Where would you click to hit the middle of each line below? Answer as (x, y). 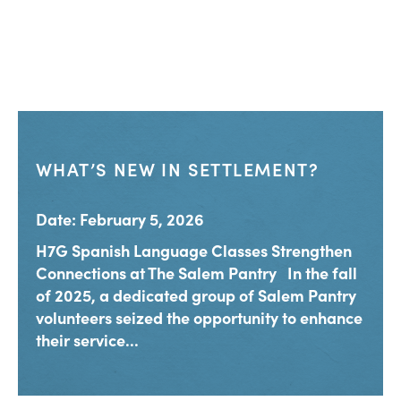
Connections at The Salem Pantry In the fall (196, 273)
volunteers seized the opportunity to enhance (199, 318)
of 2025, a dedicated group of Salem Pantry (196, 295)
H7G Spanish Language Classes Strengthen (194, 251)
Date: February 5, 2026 (120, 219)
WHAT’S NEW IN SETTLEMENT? (177, 169)
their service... (87, 340)
